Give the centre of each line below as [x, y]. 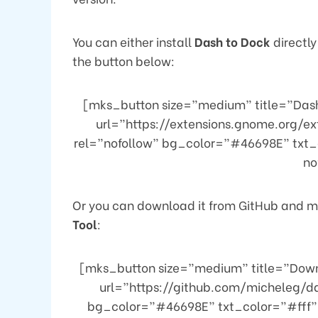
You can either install [133, 41]
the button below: [124, 60]
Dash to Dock [232, 41]
